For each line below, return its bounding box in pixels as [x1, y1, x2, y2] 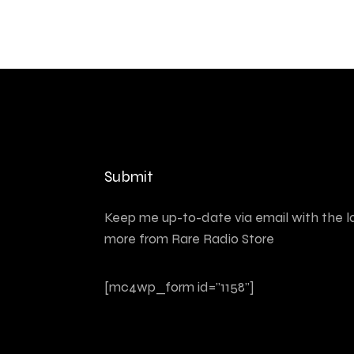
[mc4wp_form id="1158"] [104, 278, 254, 296]
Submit [104, 167, 153, 186]
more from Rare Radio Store [104, 230, 274, 247]
